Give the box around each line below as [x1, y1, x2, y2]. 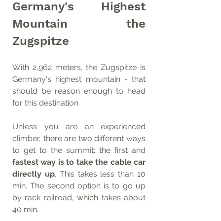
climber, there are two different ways [12, 133, 146, 143]
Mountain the [12, 16, 146, 31]
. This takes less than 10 [54, 169, 146, 179]
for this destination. [12, 98, 82, 108]
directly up [12, 169, 55, 179]
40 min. [12, 204, 38, 214]
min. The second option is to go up [12, 181, 146, 190]
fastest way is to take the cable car [12, 157, 146, 167]
